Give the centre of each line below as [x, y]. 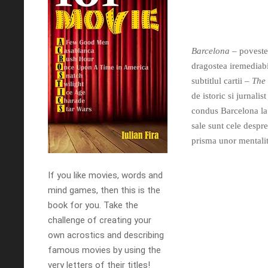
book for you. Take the [93, 205]
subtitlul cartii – [222, 81]
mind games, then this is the [104, 190]
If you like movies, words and [105, 175]
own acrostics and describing [106, 235]
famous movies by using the [104, 250]
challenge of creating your [100, 220]
